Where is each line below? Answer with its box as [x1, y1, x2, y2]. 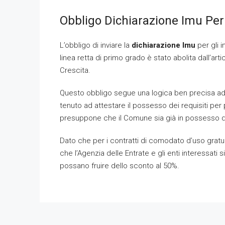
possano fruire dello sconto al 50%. [60, 161, 179, 170]
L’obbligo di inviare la [60, 41, 132, 50]
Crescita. [60, 66, 90, 75]
